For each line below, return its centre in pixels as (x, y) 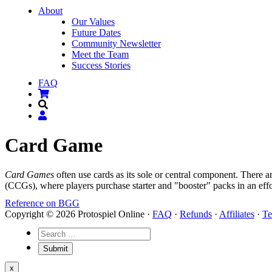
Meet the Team (100, 54)
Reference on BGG (42, 203)
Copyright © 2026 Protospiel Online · (79, 214)
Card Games (29, 175)
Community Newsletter (116, 43)
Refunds (196, 214)
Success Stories (101, 65)
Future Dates (96, 32)
